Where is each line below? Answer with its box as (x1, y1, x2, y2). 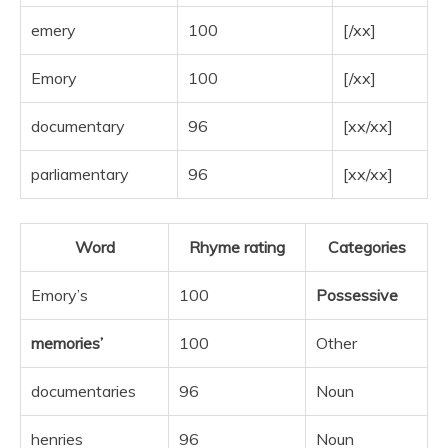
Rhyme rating (189, 237, 285, 257)
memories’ (31, 333, 103, 353)
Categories (327, 237, 406, 257)
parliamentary (31, 164, 129, 184)
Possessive (316, 285, 398, 305)
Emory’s (31, 285, 88, 305)
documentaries (31, 381, 136, 401)
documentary (31, 116, 125, 136)
